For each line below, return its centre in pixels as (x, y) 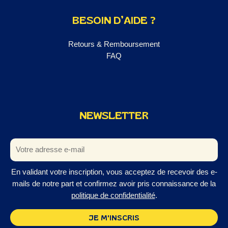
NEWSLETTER (114, 115)
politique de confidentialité (113, 196)
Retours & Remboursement (114, 44)
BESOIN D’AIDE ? (114, 21)
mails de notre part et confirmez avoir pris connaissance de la (114, 184)
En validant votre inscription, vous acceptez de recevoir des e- (114, 172)
